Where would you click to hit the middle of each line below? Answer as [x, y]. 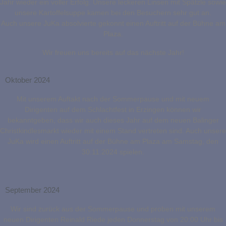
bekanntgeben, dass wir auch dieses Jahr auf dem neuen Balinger [113, 120]
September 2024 [32, 190]
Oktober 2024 [27, 80]
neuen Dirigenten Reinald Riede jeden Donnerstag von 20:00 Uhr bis [113, 220]
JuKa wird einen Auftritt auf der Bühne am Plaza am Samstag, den [113, 142]
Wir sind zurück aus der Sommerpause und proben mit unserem [113, 209]
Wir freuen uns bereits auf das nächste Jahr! [113, 53]
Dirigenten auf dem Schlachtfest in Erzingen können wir [113, 110]
